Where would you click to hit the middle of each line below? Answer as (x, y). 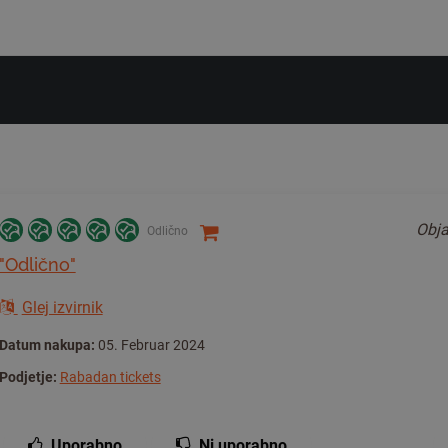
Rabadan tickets (110, 377)
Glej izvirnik (62, 307)
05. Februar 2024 (149, 345)
